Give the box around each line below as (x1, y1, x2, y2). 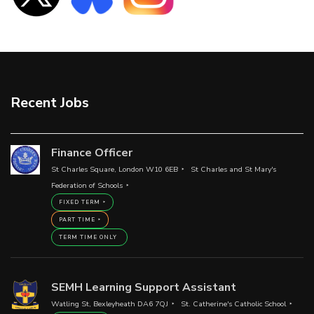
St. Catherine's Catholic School (180, 299, 286, 310)
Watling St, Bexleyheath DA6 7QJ (50, 299, 168, 310)
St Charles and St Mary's (190, 164, 276, 175)
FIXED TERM (58, 198, 100, 207)
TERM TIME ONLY (58, 233, 117, 242)
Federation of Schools (50, 180, 123, 191)
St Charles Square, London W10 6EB (50, 164, 178, 175)
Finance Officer (50, 145, 132, 161)
